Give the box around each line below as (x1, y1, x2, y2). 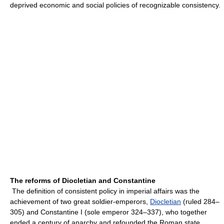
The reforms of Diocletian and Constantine (10, 176, 155, 184)
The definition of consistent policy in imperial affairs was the (12, 187, 199, 195)
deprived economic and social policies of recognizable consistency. (10, 1, 220, 9)
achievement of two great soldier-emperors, (10, 197, 150, 205)
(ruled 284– (181, 197, 219, 205)
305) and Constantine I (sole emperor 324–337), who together (10, 208, 207, 216)
